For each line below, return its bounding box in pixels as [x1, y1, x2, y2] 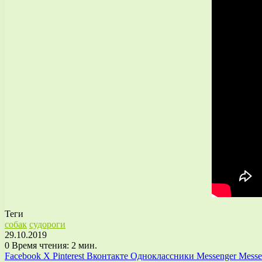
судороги [29, 219, 65, 229]
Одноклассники [130, 250, 194, 261]
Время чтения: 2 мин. [9, 240, 97, 250]
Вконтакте [87, 250, 128, 261]
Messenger [196, 250, 236, 261]
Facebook [5, 250, 41, 261]
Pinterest [53, 250, 84, 261]
